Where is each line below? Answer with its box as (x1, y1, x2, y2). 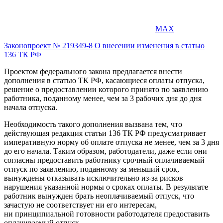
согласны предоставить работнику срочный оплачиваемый (4, 155, 205, 164)
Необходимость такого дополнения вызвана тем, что (4, 119, 182, 128)
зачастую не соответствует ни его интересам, (4, 200, 157, 209)
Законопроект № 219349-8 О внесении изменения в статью (4, 41, 205, 50)
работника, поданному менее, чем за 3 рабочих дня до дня (4, 94, 202, 103)
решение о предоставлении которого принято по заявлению (4, 85, 208, 94)
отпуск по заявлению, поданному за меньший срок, (4, 164, 179, 173)
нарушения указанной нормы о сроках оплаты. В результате (4, 182, 208, 191)
